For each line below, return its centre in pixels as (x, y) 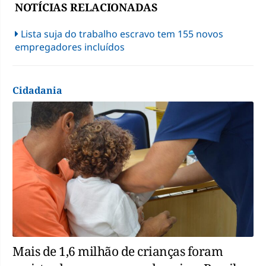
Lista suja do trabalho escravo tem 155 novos (122, 34)
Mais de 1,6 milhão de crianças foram (118, 251)
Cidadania (37, 90)
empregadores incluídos (70, 47)
